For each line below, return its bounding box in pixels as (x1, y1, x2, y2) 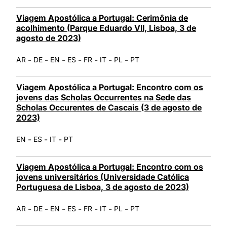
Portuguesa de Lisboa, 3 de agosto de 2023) (16, 181, 189, 192)
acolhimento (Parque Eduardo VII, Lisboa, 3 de (16, 22, 196, 33)
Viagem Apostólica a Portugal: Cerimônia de (16, 12, 188, 23)
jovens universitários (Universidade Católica (16, 171, 189, 182)
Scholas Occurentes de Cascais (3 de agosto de (16, 102, 202, 112)
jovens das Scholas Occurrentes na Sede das (16, 92, 191, 102)
